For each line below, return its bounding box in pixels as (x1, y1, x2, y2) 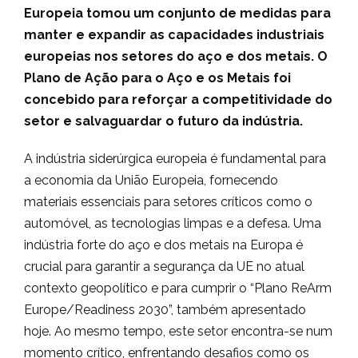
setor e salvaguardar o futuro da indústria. (24, 113, 303, 129)
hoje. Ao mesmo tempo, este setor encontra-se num (24, 324, 332, 340)
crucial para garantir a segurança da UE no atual (24, 259, 304, 275)
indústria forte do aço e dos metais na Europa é (24, 237, 303, 253)
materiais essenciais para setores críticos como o (24, 194, 312, 210)
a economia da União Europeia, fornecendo (24, 173, 278, 189)
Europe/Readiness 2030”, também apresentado (24, 302, 306, 318)
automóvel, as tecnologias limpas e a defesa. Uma (24, 216, 321, 232)
